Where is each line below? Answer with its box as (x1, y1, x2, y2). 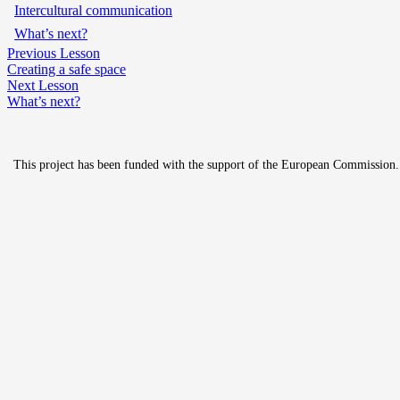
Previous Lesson (7, 46, 100, 62)
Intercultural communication (14, 3, 172, 19)
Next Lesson (7, 78, 79, 94)
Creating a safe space (7, 62, 126, 78)
